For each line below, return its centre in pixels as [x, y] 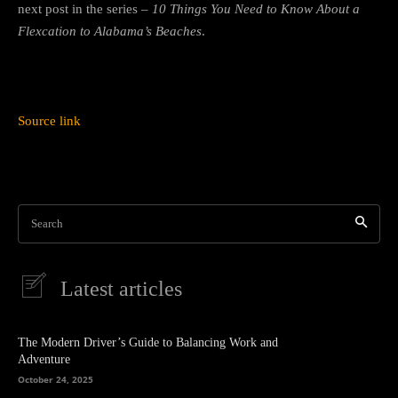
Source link [49, 120]
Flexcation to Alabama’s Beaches [110, 31]
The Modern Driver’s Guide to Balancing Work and [148, 343]
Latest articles [121, 288]
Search [47, 223]
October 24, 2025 [56, 380]
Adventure [44, 360]
